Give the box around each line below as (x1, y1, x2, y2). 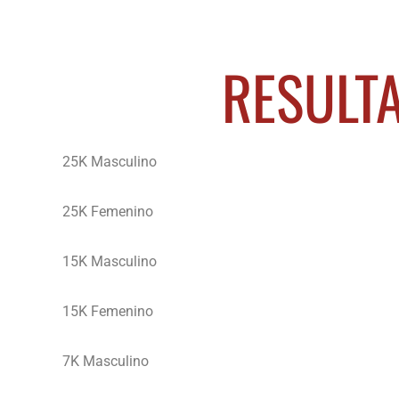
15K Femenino (62, 303, 153, 320)
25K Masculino (62, 153, 157, 170)
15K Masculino (62, 253, 157, 270)
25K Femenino (62, 203, 153, 220)
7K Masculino (62, 353, 149, 370)
